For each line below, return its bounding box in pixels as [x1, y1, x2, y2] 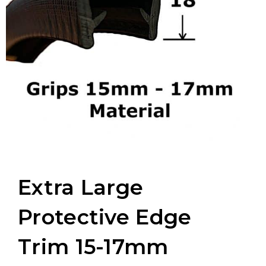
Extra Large [18, 174, 144, 200]
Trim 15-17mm [18, 233, 169, 259]
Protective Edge [18, 204, 192, 230]
